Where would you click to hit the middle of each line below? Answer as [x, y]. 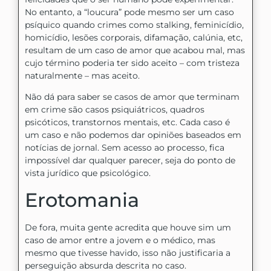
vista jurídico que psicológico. [88, 173]
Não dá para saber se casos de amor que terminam [132, 97]
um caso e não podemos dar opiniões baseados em [133, 135]
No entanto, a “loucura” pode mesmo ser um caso [129, 12]
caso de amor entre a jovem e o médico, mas [120, 240]
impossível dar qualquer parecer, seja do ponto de [130, 161]
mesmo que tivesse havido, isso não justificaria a [128, 253]
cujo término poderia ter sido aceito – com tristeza [132, 63]
